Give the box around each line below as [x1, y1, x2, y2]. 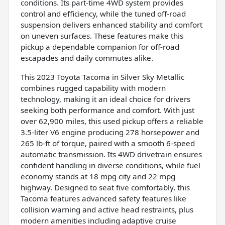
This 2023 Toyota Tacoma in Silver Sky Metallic [21, 71, 184, 82]
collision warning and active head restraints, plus [21, 204, 193, 214]
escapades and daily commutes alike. [21, 52, 153, 63]
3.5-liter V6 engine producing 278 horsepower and [21, 127, 199, 137]
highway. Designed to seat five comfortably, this [21, 182, 190, 192]
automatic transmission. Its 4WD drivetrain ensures [21, 149, 202, 159]
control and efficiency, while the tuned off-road [21, 8, 186, 19]
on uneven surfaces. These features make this [21, 30, 183, 41]
